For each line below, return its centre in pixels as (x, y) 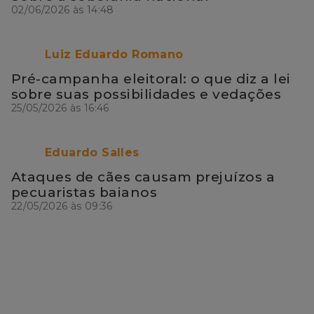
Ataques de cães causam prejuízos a (143, 177)
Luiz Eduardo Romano (114, 55)
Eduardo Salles (92, 153)
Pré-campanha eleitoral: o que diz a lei (151, 78)
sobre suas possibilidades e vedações (146, 94)
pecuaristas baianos (84, 192)
